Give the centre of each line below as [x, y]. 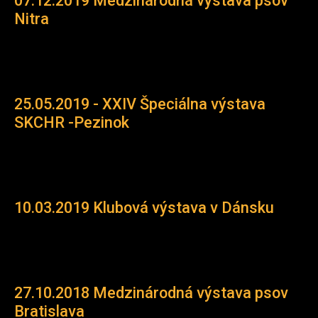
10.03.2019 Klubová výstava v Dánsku [144, 208]
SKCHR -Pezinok [72, 122]
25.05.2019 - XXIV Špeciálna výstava [140, 104]
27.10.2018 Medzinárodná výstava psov [151, 293]
